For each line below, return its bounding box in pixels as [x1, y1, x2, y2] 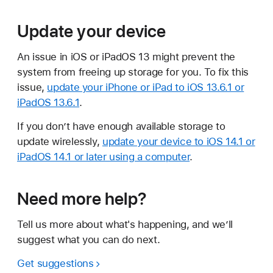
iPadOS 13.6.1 [17, 96, 80, 108]
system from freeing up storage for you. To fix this [17, 66, 249, 78]
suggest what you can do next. [17, 233, 160, 246]
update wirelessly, [17, 135, 102, 147]
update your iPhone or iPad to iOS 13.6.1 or [47, 81, 244, 93]
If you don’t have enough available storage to [17, 120, 225, 132]
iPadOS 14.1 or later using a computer [17, 151, 190, 163]
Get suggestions [17, 257, 94, 269]
